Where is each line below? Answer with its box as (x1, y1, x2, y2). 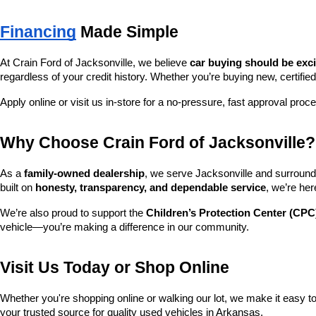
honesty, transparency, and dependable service (35, 182, 266, 193)
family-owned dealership (24, 168, 145, 179)
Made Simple (76, 23, 178, 41)
